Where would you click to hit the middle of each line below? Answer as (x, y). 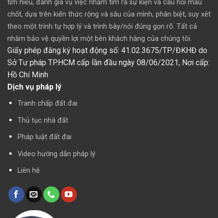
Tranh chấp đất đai (47, 103)
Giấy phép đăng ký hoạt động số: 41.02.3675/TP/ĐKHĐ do (107, 50)
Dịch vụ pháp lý (34, 87)
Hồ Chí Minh (28, 74)
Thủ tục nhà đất (43, 120)
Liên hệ (28, 171)
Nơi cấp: (196, 62)
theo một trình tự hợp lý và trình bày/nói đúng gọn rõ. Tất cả (102, 26)
